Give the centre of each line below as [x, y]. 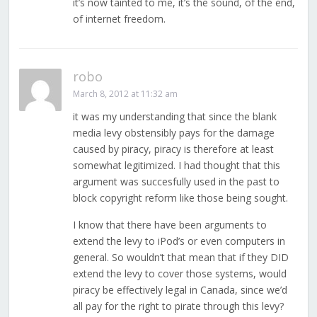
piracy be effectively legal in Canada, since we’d [180, 290]
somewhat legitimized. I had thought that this [176, 166]
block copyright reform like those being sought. [180, 198]
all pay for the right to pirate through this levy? [178, 306]
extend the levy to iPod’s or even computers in [179, 241]
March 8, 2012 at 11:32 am [125, 94]
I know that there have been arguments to [169, 225]
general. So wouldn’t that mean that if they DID [180, 258]
